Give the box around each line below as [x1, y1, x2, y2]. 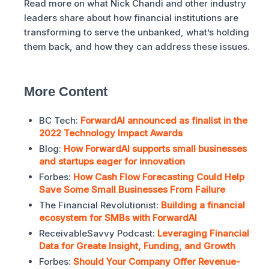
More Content [24, 84, 107, 100]
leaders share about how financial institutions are [24, 12, 238, 24]
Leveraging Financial [157, 228, 249, 240]
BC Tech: [39, 115, 80, 127]
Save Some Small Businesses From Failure [39, 184, 225, 196]
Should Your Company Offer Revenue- [73, 256, 240, 268]
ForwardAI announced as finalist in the [80, 115, 247, 127]
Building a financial [161, 199, 245, 211]
